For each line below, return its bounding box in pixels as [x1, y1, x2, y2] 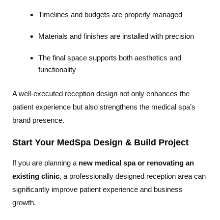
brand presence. [12, 115, 64, 124]
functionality [38, 65, 77, 74]
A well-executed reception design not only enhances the [12, 89, 190, 98]
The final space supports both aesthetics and [38, 54, 182, 62]
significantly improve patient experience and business [12, 185, 183, 193]
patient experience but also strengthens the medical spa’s [12, 102, 195, 111]
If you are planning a [12, 158, 79, 167]
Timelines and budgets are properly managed [38, 10, 183, 19]
